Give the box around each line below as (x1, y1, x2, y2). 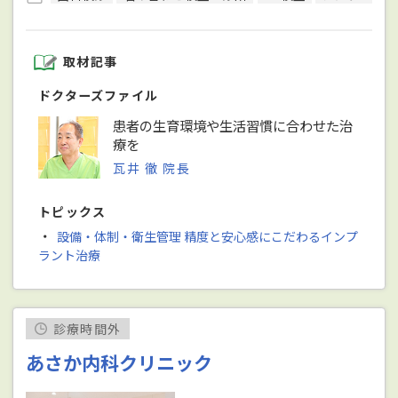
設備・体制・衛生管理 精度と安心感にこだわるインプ (56, 227, 358, 245)
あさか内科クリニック (26, 348, 213, 376)
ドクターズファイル (38, 85, 159, 104)
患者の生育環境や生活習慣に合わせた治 (113, 115, 354, 135)
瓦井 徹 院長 (113, 158, 191, 177)
